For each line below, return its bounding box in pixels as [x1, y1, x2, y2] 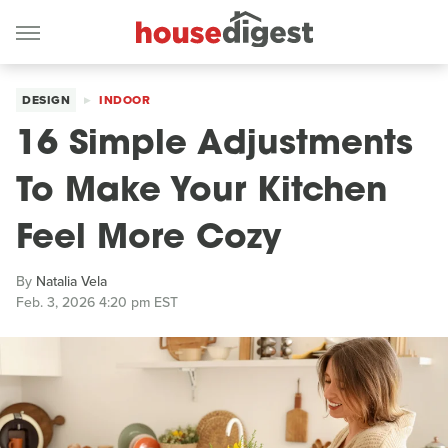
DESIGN [22, 91, 70, 109]
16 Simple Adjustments [16, 128, 413, 163]
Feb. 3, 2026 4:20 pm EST [16, 292, 178, 313]
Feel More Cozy [16, 222, 282, 257]
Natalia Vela [36, 271, 107, 292]
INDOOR [99, 91, 150, 109]
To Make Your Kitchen [16, 175, 387, 210]
